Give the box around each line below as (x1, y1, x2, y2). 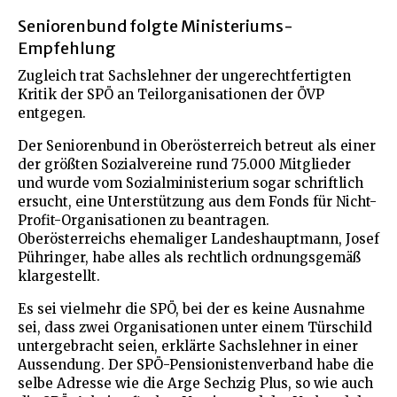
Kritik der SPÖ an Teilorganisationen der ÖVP (18, 85, 324, 103)
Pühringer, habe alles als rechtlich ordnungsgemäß (18, 248, 361, 266)
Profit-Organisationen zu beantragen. (18, 211, 269, 229)
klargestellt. (18, 267, 100, 284)
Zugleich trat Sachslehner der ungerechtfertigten (18, 66, 351, 84)
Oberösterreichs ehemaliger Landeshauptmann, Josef (18, 230, 379, 247)
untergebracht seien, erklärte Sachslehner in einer (18, 337, 358, 354)
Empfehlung (18, 37, 116, 58)
